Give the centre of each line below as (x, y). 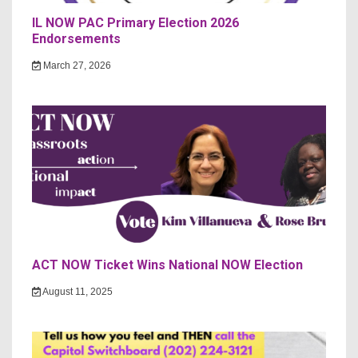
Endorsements (76, 39)
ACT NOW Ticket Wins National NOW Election (167, 265)
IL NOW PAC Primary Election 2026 (135, 23)
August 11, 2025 (76, 292)
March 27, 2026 (76, 66)
